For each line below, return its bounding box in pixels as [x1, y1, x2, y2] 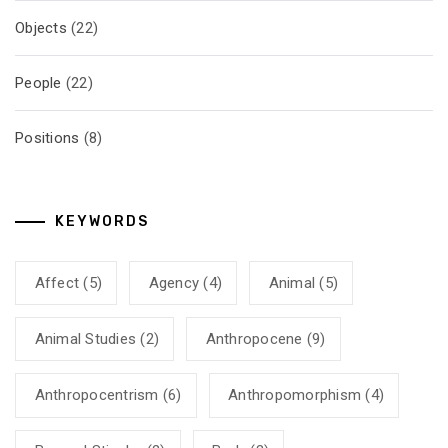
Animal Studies [34, 329, 136, 348]
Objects [15, 18, 67, 37]
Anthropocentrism [34, 385, 159, 404]
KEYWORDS [55, 213, 149, 230]
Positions [15, 128, 80, 147]
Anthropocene [205, 329, 303, 348]
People [15, 73, 62, 92]
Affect [34, 273, 79, 292]
